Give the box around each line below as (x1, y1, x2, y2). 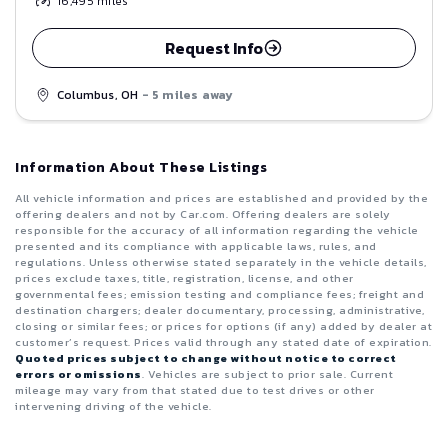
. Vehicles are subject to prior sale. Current (141, 366, 393, 383)
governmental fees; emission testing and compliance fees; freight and (15, 286, 424, 303)
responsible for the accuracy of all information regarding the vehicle (15, 222, 419, 239)
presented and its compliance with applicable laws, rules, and (15, 238, 377, 255)
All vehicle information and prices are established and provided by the (15, 190, 428, 207)
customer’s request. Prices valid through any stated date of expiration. (15, 334, 432, 351)
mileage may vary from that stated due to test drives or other (15, 382, 375, 399)
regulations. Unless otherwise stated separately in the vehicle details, (15, 254, 427, 271)
